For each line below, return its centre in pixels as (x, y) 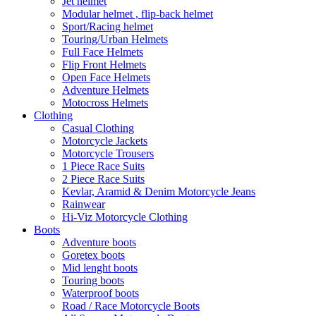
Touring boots (93, 280)
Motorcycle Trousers (108, 153)
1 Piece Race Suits (103, 166)
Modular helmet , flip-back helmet (138, 13)
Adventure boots (99, 242)
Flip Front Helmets (104, 64)
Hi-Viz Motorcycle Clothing (125, 217)
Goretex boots (93, 255)
